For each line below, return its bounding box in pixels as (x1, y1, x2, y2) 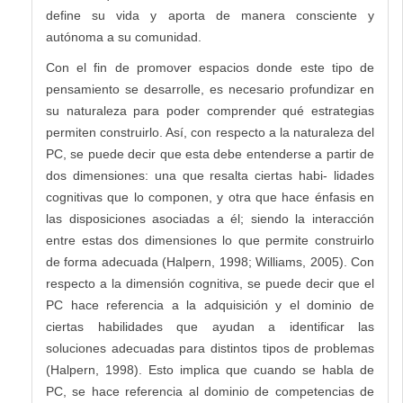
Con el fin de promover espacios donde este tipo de (46, 60, 374, 76)
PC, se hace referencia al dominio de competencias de (46, 384, 374, 399)
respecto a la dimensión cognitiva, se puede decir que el (46, 276, 374, 291)
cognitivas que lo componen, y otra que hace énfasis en (46, 190, 374, 205)
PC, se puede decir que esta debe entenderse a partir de (46, 147, 374, 162)
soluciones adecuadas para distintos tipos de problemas (46, 341, 374, 356)
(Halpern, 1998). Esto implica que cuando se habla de (46, 363, 374, 378)
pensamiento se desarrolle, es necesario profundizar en (46, 82, 374, 97)
